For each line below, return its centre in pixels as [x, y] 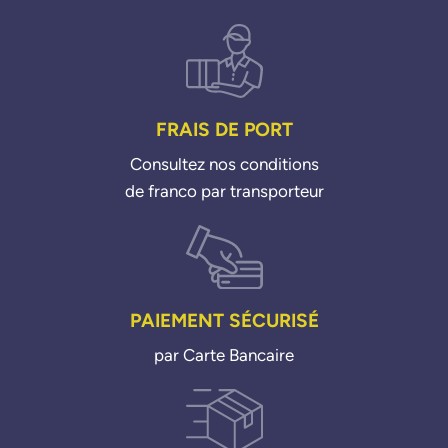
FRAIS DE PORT [224, 128]
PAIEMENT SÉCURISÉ [224, 320]
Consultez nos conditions [224, 163]
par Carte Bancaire [224, 355]
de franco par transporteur [224, 190]
